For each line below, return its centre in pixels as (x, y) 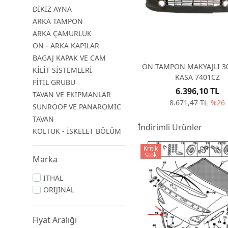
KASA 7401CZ (197, 77)
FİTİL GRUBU (54, 82)
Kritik (151, 149)
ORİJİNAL (59, 190)
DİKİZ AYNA (52, 9)
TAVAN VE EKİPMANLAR (72, 94)
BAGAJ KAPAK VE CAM (69, 58)
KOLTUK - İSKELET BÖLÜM (77, 131)
